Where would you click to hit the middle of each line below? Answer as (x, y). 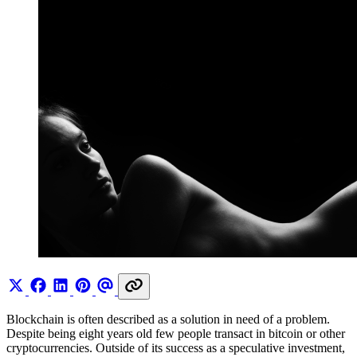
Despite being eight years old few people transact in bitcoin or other (176, 333)
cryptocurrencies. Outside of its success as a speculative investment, (176, 347)
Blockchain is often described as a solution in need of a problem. (168, 319)
